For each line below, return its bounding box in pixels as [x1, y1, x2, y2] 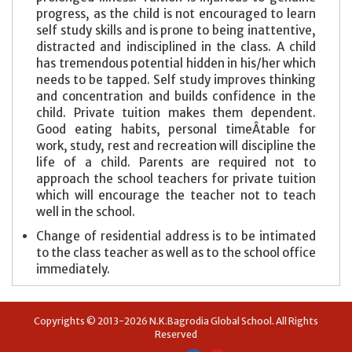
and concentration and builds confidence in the [36, 88, 316, 104]
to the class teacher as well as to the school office [36, 244, 316, 260]
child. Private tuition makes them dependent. [36, 104, 316, 120]
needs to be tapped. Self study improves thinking [36, 71, 316, 87]
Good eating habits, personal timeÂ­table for [36, 121, 316, 137]
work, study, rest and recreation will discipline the [36, 137, 316, 153]
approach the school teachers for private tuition [36, 170, 316, 186]
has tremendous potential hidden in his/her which [36, 55, 316, 71]
